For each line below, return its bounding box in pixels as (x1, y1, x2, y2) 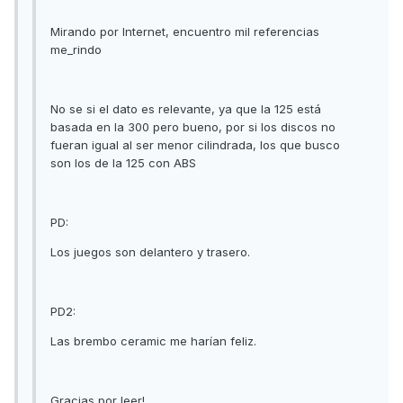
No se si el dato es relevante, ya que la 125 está (50, 101, 321, 116)
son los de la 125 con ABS (50, 155, 196, 170)
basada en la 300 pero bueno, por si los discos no (50, 119, 336, 134)
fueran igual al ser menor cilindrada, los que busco (50, 137, 340, 152)
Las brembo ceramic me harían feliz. (50, 333, 256, 348)
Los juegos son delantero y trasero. (50, 244, 250, 259)
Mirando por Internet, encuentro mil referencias (50, 23, 319, 39)
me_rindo (50, 41, 102, 57)
